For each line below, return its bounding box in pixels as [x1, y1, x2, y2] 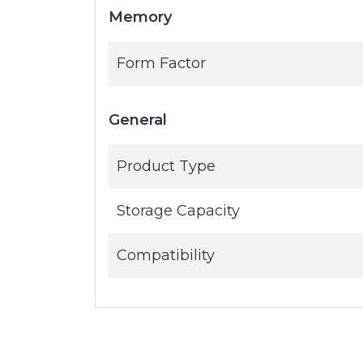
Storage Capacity [117, 202, 240, 220]
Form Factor [117, 54, 206, 72]
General [109, 111, 167, 129]
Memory [109, 8, 172, 26]
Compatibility [117, 246, 215, 264]
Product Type [117, 157, 216, 175]
